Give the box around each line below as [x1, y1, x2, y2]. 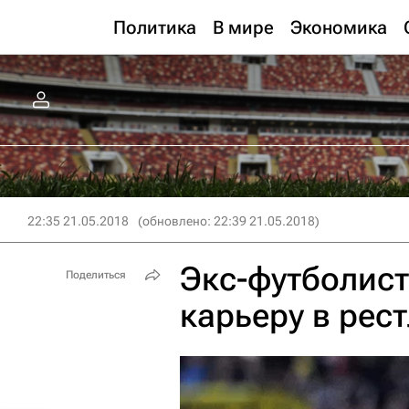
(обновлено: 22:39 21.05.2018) [138, 214, 320, 228]
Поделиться [66, 268, 126, 281]
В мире [213, 16, 274, 38]
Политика [113, 16, 196, 38]
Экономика [290, 16, 387, 38]
